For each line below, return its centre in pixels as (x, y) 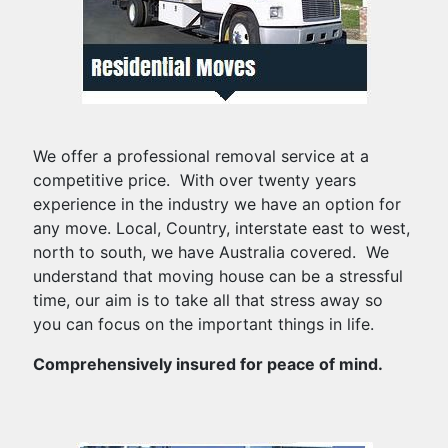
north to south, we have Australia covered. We (211, 252)
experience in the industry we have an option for (217, 204)
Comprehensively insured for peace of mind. (208, 364)
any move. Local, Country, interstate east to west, (221, 228)
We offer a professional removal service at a (201, 156)
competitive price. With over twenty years (194, 180)
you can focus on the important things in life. (203, 324)
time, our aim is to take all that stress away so (208, 300)
